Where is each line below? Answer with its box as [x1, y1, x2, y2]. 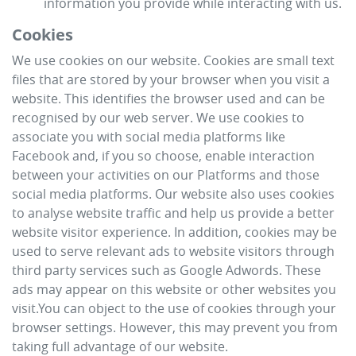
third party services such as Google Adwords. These [12, 261, 321, 279]
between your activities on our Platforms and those [12, 166, 319, 184]
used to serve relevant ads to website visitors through [12, 242, 335, 260]
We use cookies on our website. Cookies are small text [12, 52, 335, 69]
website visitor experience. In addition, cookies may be [12, 223, 337, 241]
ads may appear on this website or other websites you [12, 281, 336, 298]
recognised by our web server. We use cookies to [12, 109, 304, 126]
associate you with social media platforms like [12, 128, 285, 145]
